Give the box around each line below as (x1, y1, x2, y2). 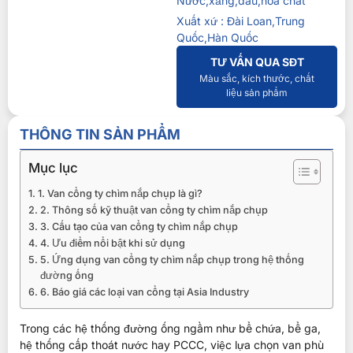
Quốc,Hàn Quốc (176, 31, 258, 44)
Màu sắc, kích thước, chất (199, 72, 314, 84)
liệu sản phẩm (226, 87, 288, 98)
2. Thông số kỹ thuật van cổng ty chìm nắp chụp (39, 204, 268, 216)
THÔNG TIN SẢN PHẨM (20, 126, 180, 143)
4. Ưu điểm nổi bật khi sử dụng (39, 237, 185, 249)
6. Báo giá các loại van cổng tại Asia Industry (39, 286, 249, 298)
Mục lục (28, 160, 78, 176)
